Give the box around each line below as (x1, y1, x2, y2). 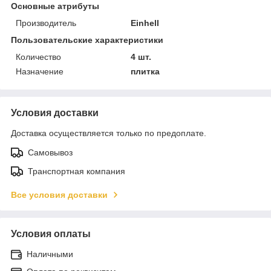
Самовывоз (28, 147, 73, 157)
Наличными (27, 249, 73, 259)
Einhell (131, 18, 160, 28)
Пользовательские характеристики (11, 34, 163, 45)
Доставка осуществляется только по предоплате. (11, 128, 206, 138)
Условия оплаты (11, 228, 91, 239)
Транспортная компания (28, 166, 125, 176)
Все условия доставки (11, 189, 108, 200)
